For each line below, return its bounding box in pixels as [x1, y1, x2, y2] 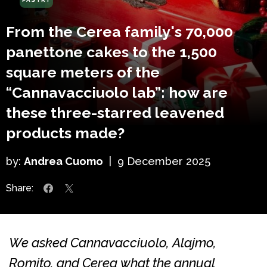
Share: [6, 182, 33, 194]
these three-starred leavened [6, 103, 224, 122]
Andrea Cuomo [24, 154, 103, 167]
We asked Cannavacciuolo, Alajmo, [9, 234, 216, 250]
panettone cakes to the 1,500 [6, 42, 217, 61]
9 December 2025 [117, 154, 210, 167]
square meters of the [6, 63, 160, 81]
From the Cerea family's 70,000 [6, 22, 233, 41]
